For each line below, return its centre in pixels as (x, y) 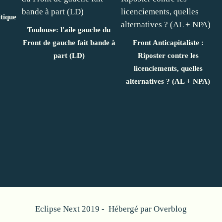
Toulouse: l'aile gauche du (69, 29)
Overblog (170, 209)
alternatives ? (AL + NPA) (168, 81)
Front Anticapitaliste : (168, 42)
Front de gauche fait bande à (69, 42)
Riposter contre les (168, 55)
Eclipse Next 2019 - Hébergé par (94, 209)
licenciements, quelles (168, 68)
